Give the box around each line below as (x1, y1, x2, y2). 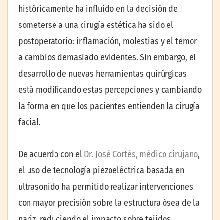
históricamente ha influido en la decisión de (18, 3, 178, 14)
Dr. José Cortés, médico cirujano (84, 149, 198, 160)
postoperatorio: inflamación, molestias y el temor (18, 35, 197, 47)
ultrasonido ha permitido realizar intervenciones (18, 181, 193, 192)
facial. (18, 116, 41, 128)
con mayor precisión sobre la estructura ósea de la (18, 197, 200, 209)
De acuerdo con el (18, 149, 84, 160)
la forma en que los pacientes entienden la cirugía (18, 100, 200, 111)
